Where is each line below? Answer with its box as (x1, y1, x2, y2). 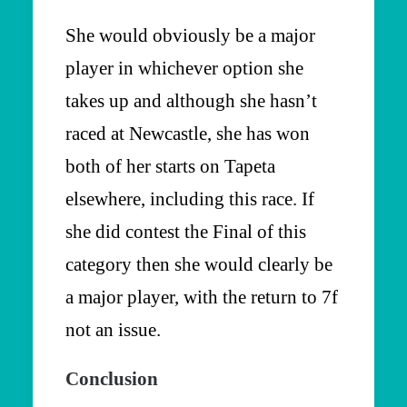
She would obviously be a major (65, 24, 315, 46)
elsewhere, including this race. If (65, 187, 314, 210)
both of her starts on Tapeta (65, 154, 275, 177)
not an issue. (65, 318, 161, 341)
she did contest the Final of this (65, 220, 306, 243)
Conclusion (65, 367, 158, 390)
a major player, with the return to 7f (65, 285, 338, 308)
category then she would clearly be (65, 253, 333, 275)
